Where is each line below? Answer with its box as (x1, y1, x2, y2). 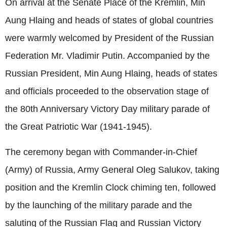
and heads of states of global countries (57, 15, 213, 25)
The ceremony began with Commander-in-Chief (5, 146, 197, 157)
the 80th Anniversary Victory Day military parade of (5, 103, 210, 114)
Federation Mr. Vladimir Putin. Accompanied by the (5, 50, 210, 61)
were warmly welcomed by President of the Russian (5, 32, 214, 43)
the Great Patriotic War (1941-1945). (5, 121, 155, 132)
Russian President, (5, 68, 84, 79)
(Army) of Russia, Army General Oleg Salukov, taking (5, 164, 219, 175)
